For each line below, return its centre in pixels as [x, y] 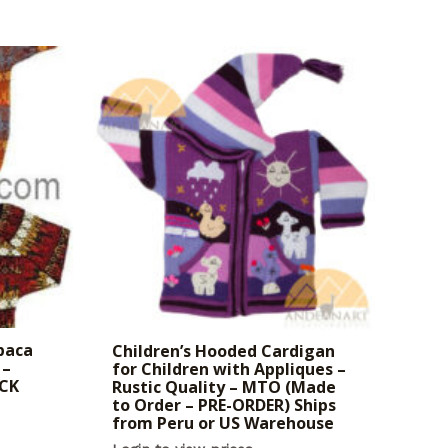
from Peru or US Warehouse [222, 423]
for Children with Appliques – [228, 369]
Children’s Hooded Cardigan [223, 351]
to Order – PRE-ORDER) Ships [223, 405]
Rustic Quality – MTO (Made [223, 387]
